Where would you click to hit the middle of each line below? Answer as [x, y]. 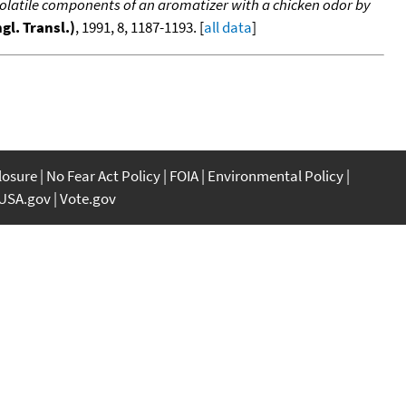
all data [228, 27]
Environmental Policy [275, 175]
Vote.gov [88, 198]
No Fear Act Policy [103, 175]
